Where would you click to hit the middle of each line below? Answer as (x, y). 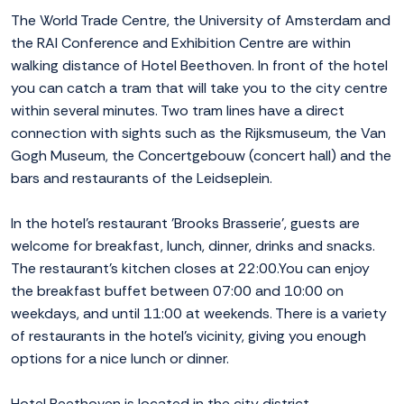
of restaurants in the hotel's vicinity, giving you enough (188, 336)
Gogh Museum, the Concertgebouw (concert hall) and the (201, 156)
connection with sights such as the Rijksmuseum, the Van (198, 133)
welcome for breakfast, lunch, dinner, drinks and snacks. (193, 246)
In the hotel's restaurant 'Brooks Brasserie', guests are (185, 224)
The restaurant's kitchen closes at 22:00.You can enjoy (190, 269)
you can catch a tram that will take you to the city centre (199, 88)
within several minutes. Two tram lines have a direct (178, 111)
